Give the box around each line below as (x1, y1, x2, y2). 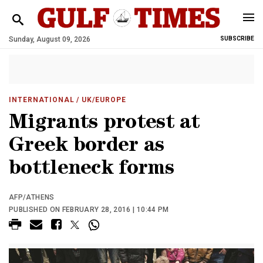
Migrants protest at (9, 114, 200, 134)
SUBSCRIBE (220, 35, 254, 42)
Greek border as (9, 137, 164, 157)
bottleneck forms (9, 160, 174, 180)
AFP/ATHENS (9, 193, 55, 201)
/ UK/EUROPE (74, 96, 127, 104)
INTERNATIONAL (9, 96, 75, 104)
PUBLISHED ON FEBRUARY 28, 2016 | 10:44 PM (9, 205, 169, 214)
